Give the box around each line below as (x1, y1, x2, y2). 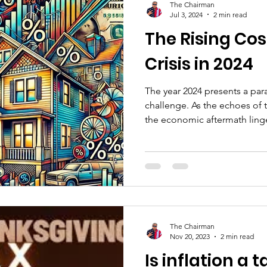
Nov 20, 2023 (170, 232, 210, 241)
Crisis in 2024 (145, 52, 253, 76)
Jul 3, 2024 (170, 10, 203, 19)
